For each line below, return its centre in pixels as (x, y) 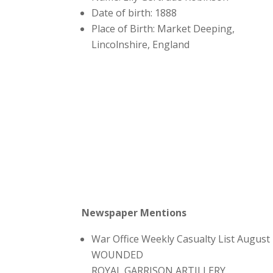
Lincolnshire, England (141, 44)
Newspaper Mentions (134, 212)
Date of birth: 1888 (134, 12)
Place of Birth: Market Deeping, (163, 28)
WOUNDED (118, 254)
